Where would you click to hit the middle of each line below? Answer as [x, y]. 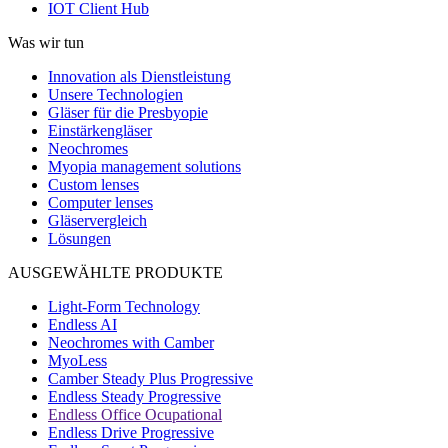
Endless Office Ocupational [135, 414]
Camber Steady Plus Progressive [150, 378]
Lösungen [79, 238]
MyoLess [77, 360]
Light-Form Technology [124, 306]
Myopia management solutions [144, 166]
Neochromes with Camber [131, 342]
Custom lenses [93, 184]
